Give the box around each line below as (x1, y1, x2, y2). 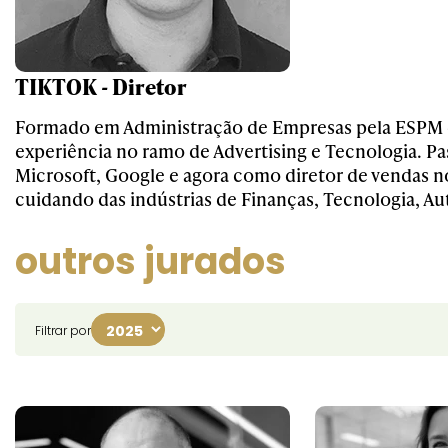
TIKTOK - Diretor (15, 72, 187, 101)
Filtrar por (35, 322, 91, 339)
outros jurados (15, 236, 286, 287)
